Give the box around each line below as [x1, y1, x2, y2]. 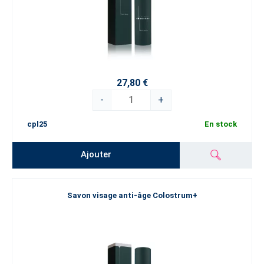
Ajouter [81, 149, 112, 160]
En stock [204, 119, 237, 128]
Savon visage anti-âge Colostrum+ [67, 191, 197, 200]
